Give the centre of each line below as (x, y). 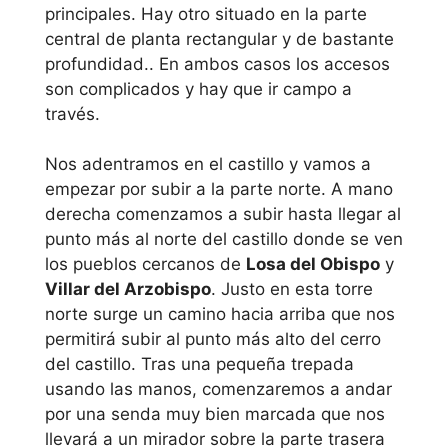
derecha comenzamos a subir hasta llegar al (223, 214)
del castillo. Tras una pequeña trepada (199, 364)
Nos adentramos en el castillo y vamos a (208, 164)
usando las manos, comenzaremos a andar (218, 389)
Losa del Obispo (313, 264)
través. (72, 113)
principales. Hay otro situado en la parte (206, 13)
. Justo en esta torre (292, 289)
